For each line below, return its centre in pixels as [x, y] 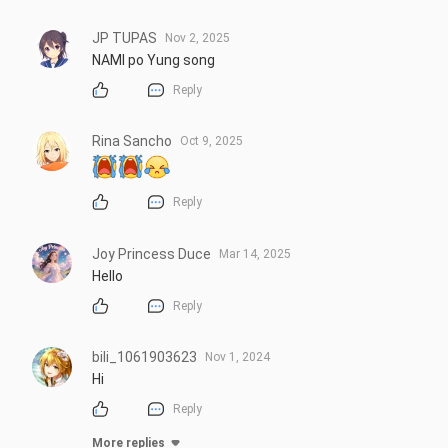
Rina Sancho [132, 141]
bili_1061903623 [144, 356]
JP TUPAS [124, 37]
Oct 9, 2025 [211, 141]
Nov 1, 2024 [237, 356]
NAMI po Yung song [153, 59]
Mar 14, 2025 [255, 253]
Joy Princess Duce [151, 253]
